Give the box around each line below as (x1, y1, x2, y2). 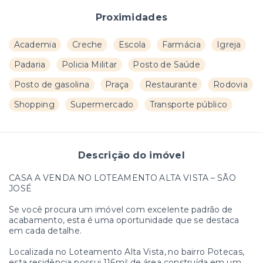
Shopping (14, 99, 55, 110)
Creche (72, 39, 103, 50)
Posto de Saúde (133, 59, 201, 70)
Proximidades (95, 12, 168, 23)
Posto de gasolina (14, 79, 90, 90)
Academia (14, 39, 56, 50)
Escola (118, 39, 146, 50)
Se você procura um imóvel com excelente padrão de (9, 204, 233, 215)
